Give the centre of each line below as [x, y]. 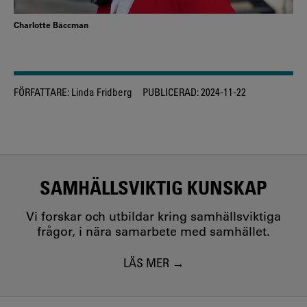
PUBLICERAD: [171, 91]
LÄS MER [146, 262]
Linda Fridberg [101, 91]
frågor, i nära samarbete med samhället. [153, 232]
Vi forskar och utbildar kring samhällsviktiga [153, 217]
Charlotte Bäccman [51, 24]
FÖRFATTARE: [41, 91]
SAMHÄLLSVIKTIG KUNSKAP [153, 187]
